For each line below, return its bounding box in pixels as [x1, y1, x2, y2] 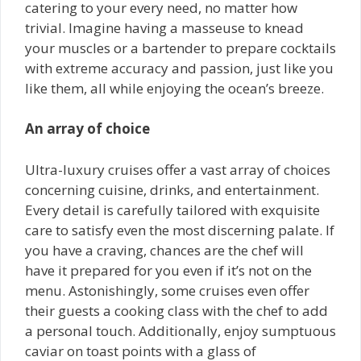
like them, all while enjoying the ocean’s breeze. [25, 78, 324, 98]
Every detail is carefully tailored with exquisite [25, 200, 320, 219]
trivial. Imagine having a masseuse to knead [25, 18, 304, 37]
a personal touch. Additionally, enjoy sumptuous [25, 321, 336, 340]
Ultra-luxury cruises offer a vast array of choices [25, 160, 330, 179]
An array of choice [25, 119, 150, 138]
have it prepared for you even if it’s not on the [25, 260, 312, 280]
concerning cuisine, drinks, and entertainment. [25, 180, 319, 199]
